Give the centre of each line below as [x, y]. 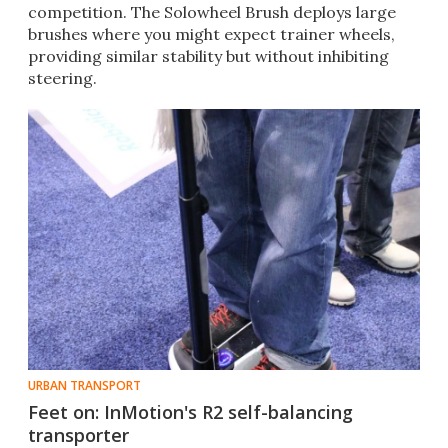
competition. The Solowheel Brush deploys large [212, 12]
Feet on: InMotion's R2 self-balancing [190, 412]
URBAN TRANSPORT [84, 386]
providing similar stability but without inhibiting [208, 56]
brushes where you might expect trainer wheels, [211, 34]
